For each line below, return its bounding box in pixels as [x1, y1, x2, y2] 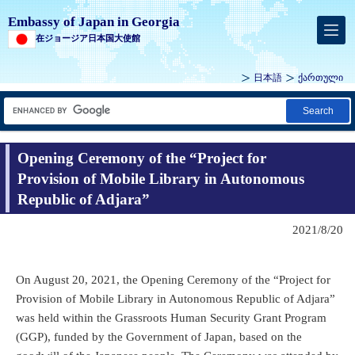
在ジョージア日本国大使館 [36, 33, 140, 43]
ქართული [298, 72, 343, 84]
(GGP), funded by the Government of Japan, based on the [16, 330, 302, 343]
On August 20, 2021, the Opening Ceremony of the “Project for [16, 273, 330, 286]
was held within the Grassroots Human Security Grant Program [16, 311, 326, 324]
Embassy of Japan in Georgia [8, 14, 180, 29]
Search [302, 105, 334, 117]
